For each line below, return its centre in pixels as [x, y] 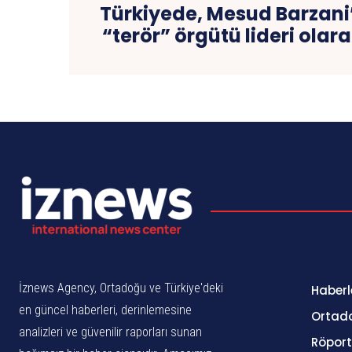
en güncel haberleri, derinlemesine [105, 310]
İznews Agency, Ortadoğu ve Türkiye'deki [121, 288]
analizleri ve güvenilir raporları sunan [110, 332]
